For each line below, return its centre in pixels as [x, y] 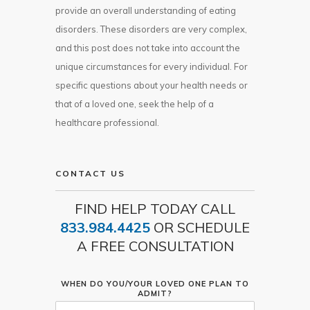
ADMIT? [155, 294]
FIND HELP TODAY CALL [155, 209]
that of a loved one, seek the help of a [135, 104]
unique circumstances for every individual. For [152, 67]
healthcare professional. [107, 123]
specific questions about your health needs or [152, 85]
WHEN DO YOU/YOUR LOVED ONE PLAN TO [155, 284]
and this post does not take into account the [148, 48]
